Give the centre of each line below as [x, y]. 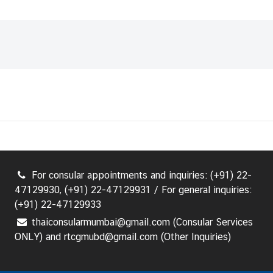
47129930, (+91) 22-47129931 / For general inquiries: [133, 190]
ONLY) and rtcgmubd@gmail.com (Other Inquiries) [123, 236]
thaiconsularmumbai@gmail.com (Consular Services [142, 222]
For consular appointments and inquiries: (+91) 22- [141, 175]
